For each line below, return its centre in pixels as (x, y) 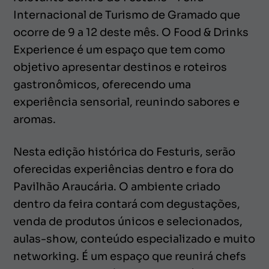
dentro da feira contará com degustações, (127, 204)
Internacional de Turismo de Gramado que (127, 15)
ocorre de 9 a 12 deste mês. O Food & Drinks (131, 32)
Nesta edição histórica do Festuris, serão (124, 152)
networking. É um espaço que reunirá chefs (130, 256)
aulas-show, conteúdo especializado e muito (134, 239)
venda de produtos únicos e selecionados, (128, 221)
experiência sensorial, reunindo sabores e (126, 102)
